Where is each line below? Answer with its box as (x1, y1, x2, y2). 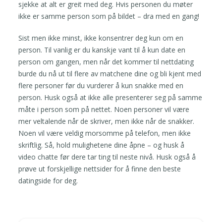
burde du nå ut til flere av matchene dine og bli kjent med (18, 68, 202, 78)
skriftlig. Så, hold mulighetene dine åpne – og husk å (18, 140, 185, 150)
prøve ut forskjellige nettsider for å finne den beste (18, 164, 181, 173)
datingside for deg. (18, 175, 82, 185)
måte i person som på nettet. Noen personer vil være (18, 104, 190, 114)
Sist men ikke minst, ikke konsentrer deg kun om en (18, 33, 184, 43)
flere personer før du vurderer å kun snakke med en (18, 80, 184, 90)
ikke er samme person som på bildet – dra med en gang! (18, 11, 204, 21)
